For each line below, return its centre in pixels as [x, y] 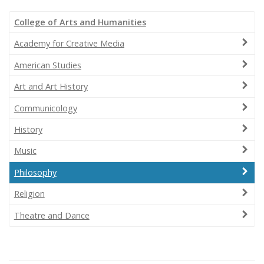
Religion [29, 194]
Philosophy [35, 172]
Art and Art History [51, 87]
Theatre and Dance [52, 215]
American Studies [47, 65]
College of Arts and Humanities [80, 22]
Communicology [45, 108]
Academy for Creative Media [69, 44]
